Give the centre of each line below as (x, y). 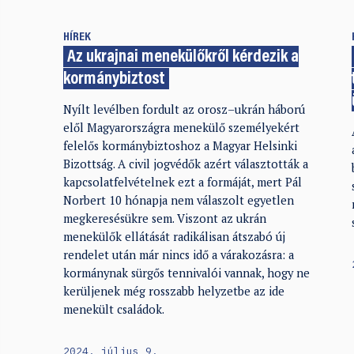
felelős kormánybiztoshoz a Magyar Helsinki (180, 146)
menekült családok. (113, 310)
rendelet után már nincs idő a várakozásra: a (178, 255)
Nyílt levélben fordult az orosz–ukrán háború (184, 110)
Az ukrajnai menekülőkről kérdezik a (183, 58)
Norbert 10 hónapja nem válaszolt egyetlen (178, 201)
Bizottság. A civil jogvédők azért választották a (185, 164)
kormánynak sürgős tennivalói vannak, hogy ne (186, 273)
